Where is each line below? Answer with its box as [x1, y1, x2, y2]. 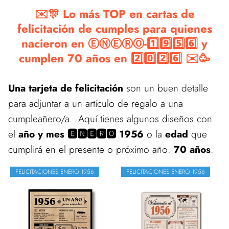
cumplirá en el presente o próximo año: [8, 142, 174, 156]
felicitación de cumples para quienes [17, 20, 212, 37]
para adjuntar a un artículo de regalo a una [8, 96, 183, 110]
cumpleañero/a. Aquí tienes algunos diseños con [8, 111, 212, 126]
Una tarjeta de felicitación [8, 81, 123, 95]
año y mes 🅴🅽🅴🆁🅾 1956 [18, 127, 144, 141]
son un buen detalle [123, 81, 208, 95]
